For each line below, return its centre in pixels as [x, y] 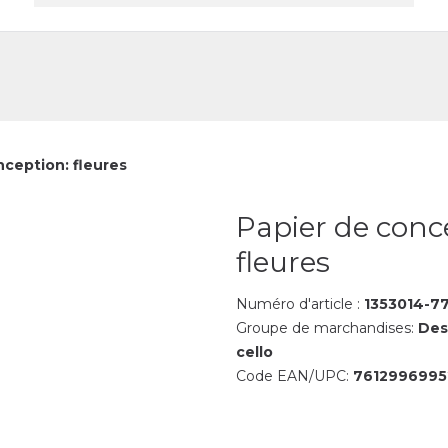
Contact [61, 23]
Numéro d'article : [299, 304]
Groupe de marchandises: [326, 328]
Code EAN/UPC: [294, 376]
